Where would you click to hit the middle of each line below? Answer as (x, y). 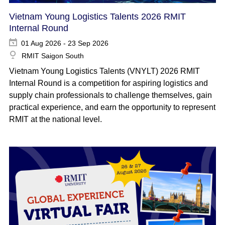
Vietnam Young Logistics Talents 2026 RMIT (97, 16)
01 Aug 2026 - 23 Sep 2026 (65, 43)
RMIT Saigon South (52, 55)
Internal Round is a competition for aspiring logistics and (108, 83)
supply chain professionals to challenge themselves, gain (110, 95)
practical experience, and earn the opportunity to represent (112, 107)
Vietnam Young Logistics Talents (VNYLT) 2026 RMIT (104, 71)
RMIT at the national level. (55, 119)
